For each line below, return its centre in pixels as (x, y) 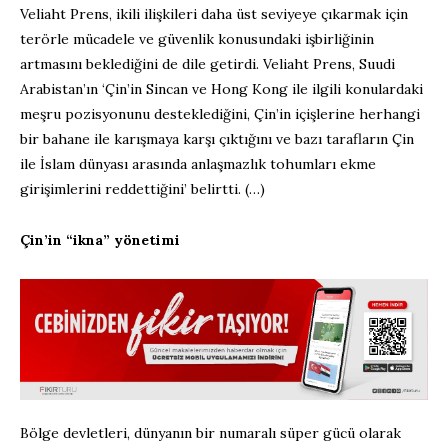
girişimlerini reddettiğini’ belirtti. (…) (142, 189)
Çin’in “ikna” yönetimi (100, 240)
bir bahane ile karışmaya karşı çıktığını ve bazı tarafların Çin (217, 139)
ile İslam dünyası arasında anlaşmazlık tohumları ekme (198, 164)
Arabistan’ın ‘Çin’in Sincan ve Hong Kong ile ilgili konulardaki (221, 89)
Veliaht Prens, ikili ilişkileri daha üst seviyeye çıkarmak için (214, 14)
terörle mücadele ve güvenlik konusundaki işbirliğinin (197, 39)
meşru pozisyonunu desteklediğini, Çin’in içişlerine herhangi (220, 114)
